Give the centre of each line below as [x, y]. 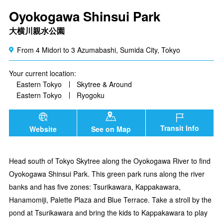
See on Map [111, 129]
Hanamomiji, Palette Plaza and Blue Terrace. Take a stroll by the [110, 199]
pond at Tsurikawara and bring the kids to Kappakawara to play [108, 212]
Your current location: [43, 73]
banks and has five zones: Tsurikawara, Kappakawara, [95, 186]
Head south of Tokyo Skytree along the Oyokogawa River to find [110, 161]
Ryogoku [91, 95]
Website [43, 129]
